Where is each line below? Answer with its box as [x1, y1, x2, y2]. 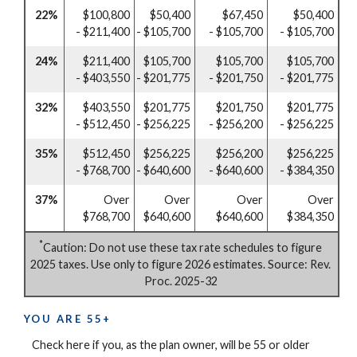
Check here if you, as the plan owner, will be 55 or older [32, 338, 310, 352]
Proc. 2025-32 [143, 273, 218, 288]
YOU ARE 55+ [24, 312, 112, 325]
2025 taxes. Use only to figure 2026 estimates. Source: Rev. [30, 257, 331, 271]
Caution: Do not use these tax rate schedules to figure [43, 240, 322, 254]
